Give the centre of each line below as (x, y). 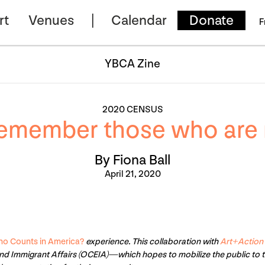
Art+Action (242, 242)
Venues (51, 20)
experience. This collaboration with (152, 242)
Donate (211, 20)
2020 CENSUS (132, 110)
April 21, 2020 (132, 174)
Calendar (139, 20)
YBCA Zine (132, 64)
